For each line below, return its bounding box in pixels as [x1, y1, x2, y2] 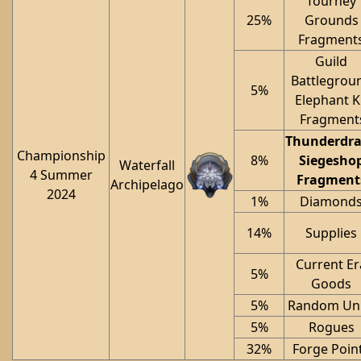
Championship [16, 147, 106, 164]
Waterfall [119, 156, 175, 174]
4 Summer [29, 166, 93, 184]
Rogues [308, 318, 355, 336]
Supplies [305, 224, 357, 242]
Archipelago [110, 176, 184, 193]
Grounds [304, 11, 359, 29]
